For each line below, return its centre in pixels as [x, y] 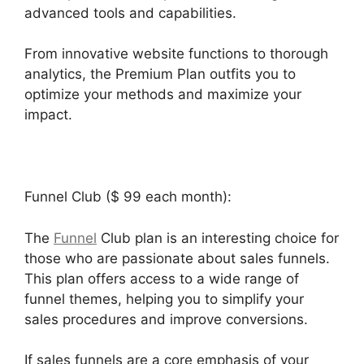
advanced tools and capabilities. [130, 13]
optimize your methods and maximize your [163, 95]
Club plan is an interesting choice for [218, 238]
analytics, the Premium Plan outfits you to [160, 74]
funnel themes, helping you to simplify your [164, 299]
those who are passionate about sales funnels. [177, 258]
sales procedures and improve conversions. [166, 319]
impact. [48, 115]
